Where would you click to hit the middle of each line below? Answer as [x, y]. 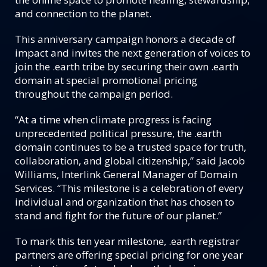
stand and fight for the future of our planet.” [118, 215]
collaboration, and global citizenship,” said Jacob [130, 161]
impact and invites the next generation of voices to [133, 53]
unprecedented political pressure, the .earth [118, 133]
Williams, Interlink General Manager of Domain [126, 174]
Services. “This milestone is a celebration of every [129, 188]
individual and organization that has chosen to [125, 202]
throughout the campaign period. [94, 94]
